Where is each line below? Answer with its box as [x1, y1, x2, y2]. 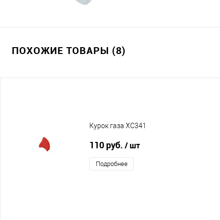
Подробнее [95, 160, 128, 167]
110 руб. [89, 138, 125, 151]
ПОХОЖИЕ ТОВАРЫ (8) [12, 43, 126, 57]
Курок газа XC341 [89, 122, 146, 130]
